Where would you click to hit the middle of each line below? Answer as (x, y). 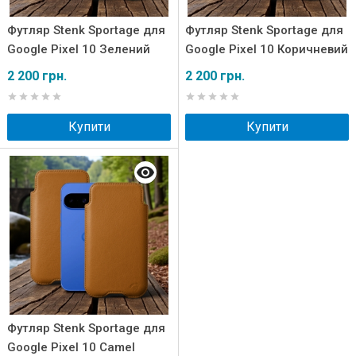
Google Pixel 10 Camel (71, 347)
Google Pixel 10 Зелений (79, 49)
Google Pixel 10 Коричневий (267, 49)
